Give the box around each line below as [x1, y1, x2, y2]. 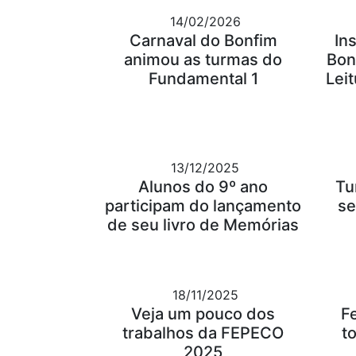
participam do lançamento [105, 196, 302, 216]
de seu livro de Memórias [107, 215, 300, 235]
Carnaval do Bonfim [129, 31, 277, 51]
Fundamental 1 [148, 69, 258, 89]
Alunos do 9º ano [138, 177, 269, 197]
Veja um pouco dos [131, 304, 276, 324]
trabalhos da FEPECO [122, 323, 284, 343]
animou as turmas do [124, 50, 283, 70]
